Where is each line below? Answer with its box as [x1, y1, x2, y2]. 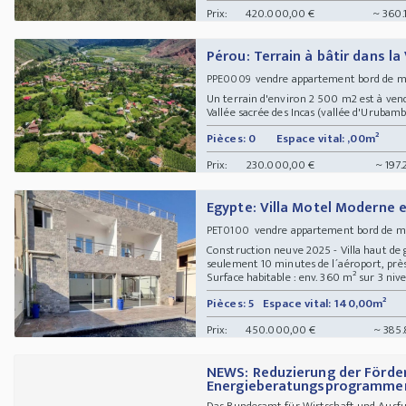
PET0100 [207, 220, 249, 239]
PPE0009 [207, 69, 250, 88]
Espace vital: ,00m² [276, 128, 379, 149]
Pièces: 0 [207, 128, 256, 149]
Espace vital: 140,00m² [263, 293, 387, 314]
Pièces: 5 [207, 293, 255, 314]
